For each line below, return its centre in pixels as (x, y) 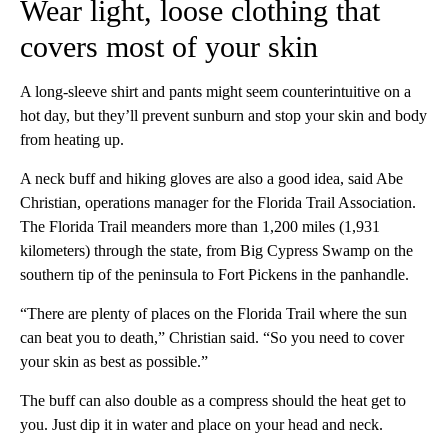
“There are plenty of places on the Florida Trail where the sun (213, 313)
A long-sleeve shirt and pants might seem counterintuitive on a (215, 91)
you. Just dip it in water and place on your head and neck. (201, 424)
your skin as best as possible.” (114, 361)
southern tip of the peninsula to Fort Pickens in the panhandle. (214, 274)
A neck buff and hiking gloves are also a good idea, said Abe (211, 178)
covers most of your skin (169, 46)
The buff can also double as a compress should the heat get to (213, 400)
